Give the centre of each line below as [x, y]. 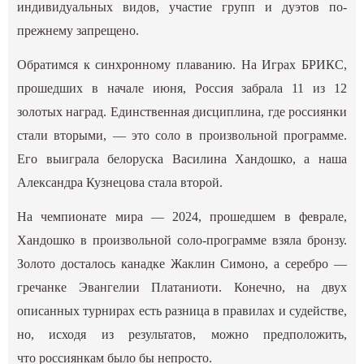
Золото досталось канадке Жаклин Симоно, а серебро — [182, 264]
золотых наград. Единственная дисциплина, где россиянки [182, 112]
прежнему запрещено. [78, 31]
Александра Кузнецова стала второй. [120, 183]
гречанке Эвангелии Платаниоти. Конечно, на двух [182, 288]
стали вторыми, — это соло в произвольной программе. [182, 136]
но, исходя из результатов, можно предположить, [182, 335]
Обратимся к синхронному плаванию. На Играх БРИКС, [182, 65]
